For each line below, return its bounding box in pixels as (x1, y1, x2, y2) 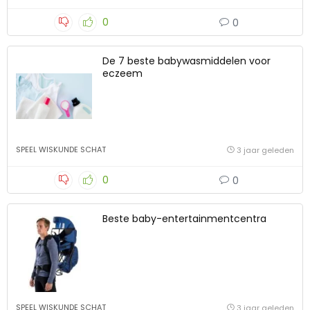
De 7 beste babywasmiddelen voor (102, 54, 271, 69)
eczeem (102, 66, 143, 81)
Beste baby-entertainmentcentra (102, 212, 266, 226)
